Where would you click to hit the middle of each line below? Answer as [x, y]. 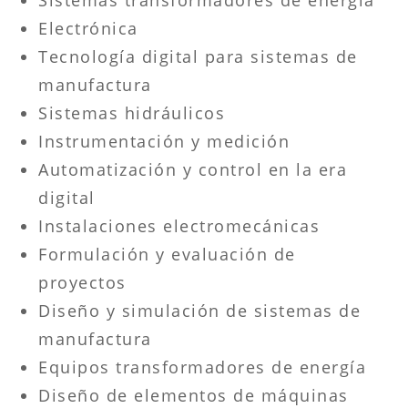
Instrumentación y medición [164, 141]
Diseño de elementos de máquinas [194, 395]
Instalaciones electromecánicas [179, 225]
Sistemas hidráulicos [132, 112]
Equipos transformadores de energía [203, 367]
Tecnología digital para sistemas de [198, 56]
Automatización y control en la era [193, 169]
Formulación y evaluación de [167, 254]
